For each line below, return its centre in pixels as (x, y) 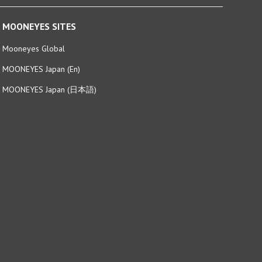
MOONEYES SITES (39, 14)
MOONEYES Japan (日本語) (49, 77)
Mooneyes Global (33, 37)
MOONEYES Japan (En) (41, 57)
